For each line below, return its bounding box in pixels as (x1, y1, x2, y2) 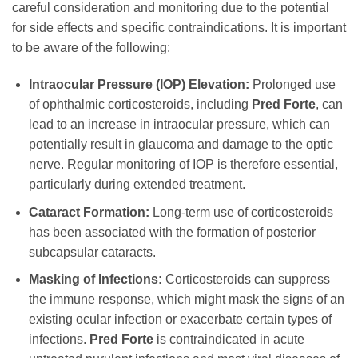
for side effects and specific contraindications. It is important (12, 21, 346, 35)
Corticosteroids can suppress (161, 272, 330, 287)
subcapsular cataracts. (28, 245, 156, 259)
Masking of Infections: (28, 272, 162, 287)
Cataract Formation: (28, 205, 149, 219)
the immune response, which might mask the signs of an (28, 292, 344, 307)
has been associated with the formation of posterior (28, 225, 316, 239)
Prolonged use (249, 78, 336, 92)
